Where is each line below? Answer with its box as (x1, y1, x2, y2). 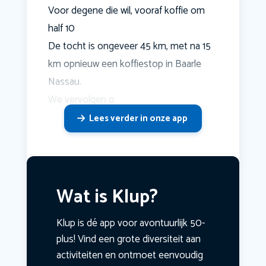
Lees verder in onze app (88, 111, 188, 126)
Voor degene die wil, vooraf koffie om (47, 2, 205, 20)
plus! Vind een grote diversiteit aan (56, 231, 201, 248)
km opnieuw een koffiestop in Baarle (47, 56, 201, 73)
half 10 (47, 20, 75, 37)
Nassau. (47, 74, 81, 91)
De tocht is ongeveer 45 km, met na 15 (47, 38, 211, 55)
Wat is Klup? (56, 182, 158, 213)
